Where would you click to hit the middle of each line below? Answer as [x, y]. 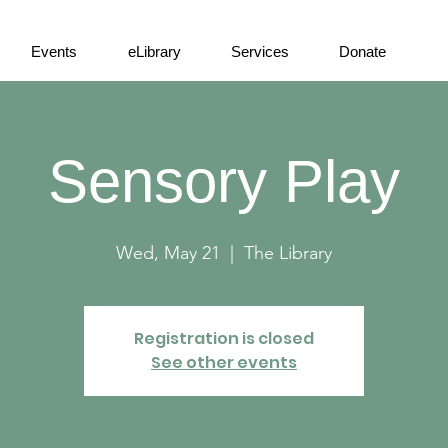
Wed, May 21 [168, 253]
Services [259, 51]
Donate [362, 51]
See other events [224, 362]
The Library [288, 253]
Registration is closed [224, 338]
